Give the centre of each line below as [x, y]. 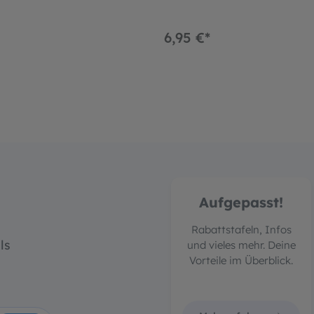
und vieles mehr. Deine [241, 245]
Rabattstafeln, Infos [241, 230]
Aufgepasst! [241, 203]
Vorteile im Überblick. [241, 261]
